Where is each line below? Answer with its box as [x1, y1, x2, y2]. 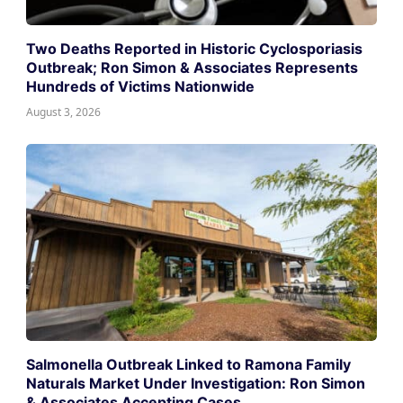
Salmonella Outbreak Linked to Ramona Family [26, 354, 352, 373]
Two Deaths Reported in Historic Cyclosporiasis [26, 39, 363, 58]
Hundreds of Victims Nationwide [26, 76, 255, 95]
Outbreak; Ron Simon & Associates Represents [26, 58, 359, 76]
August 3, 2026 [26, 103, 102, 120]
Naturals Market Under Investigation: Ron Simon [26, 373, 366, 392]
